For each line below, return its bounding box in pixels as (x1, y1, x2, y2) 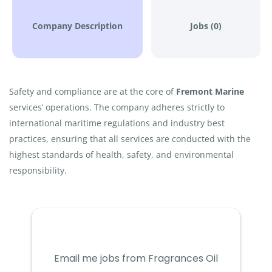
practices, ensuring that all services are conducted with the (9, 133, 251, 144)
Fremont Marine (176, 86, 244, 97)
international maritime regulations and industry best (9, 117, 225, 129)
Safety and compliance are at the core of (9, 86, 176, 97)
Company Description (32, 20, 123, 32)
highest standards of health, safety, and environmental (9, 149, 234, 160)
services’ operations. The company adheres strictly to (9, 101, 225, 113)
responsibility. (9, 165, 67, 176)
